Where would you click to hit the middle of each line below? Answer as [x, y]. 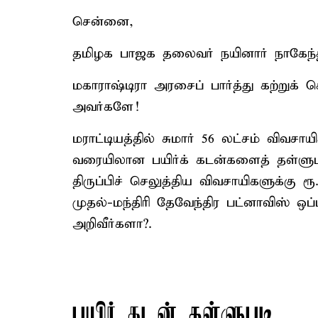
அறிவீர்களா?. [112, 224]
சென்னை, [103, 22]
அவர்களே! [105, 107]
